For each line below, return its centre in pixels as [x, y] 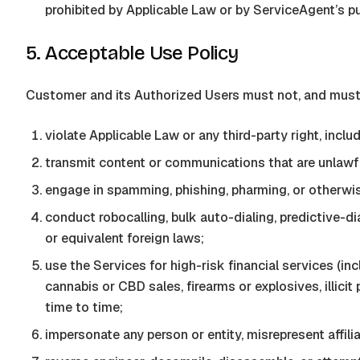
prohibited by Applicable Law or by [149, 10]
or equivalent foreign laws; [125, 238]
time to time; [84, 307]
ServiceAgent [294, 10]
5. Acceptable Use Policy [132, 53]
